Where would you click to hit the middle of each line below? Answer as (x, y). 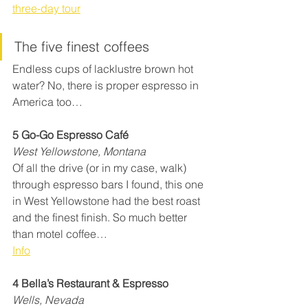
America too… (47, 102)
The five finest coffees (82, 47)
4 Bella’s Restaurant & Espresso (90, 284)
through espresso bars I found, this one (109, 185)
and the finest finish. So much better (101, 218)
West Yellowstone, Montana (79, 152)
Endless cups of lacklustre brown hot (104, 69)
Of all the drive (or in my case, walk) (101, 168)
